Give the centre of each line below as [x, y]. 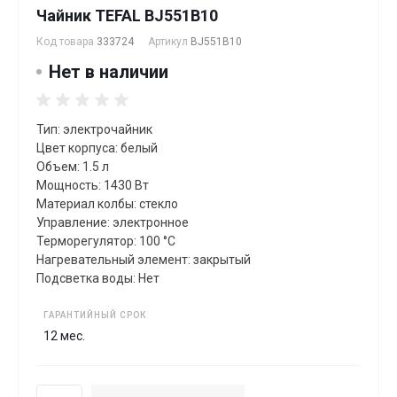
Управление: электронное [113, 222]
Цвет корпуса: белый [97, 148]
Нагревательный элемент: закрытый [144, 259]
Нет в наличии [109, 71]
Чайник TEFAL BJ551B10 [127, 15]
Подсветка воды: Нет [98, 278]
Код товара [66, 41]
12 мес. [64, 335]
